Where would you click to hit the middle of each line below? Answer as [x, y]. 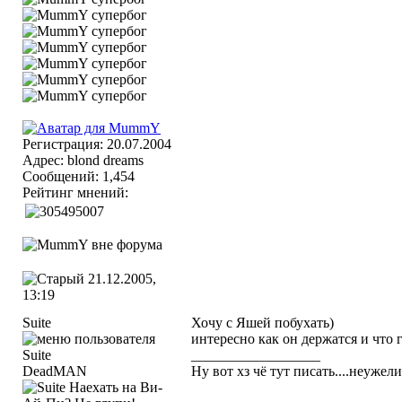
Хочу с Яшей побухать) [262, 323]
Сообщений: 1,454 [79, 176]
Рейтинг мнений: [77, 192]
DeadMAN [55, 371]
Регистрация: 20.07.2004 [97, 144]
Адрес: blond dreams [83, 160]
